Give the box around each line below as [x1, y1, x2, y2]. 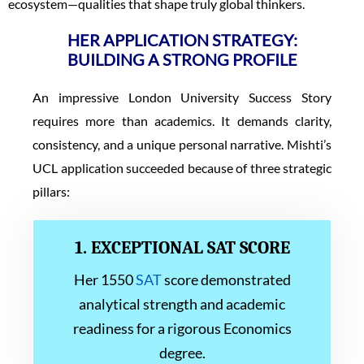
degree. [158, 343, 206, 362]
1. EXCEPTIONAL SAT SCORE [74, 236, 290, 258]
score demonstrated [161, 270, 291, 288]
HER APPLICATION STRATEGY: [67, 29, 297, 50]
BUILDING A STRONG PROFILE [67, 49, 297, 69]
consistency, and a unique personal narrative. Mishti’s [32, 136, 331, 152]
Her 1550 [73, 270, 136, 288]
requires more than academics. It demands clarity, [32, 112, 331, 128]
